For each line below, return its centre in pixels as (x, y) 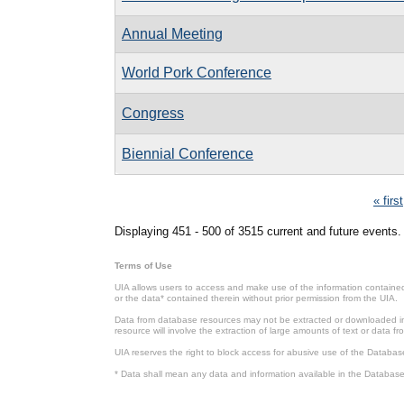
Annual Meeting (172, 33)
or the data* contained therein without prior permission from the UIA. (256, 298)
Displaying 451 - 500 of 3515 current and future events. (258, 231)
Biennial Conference (188, 153)
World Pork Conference (197, 72)
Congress (153, 113)
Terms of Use (143, 266)
